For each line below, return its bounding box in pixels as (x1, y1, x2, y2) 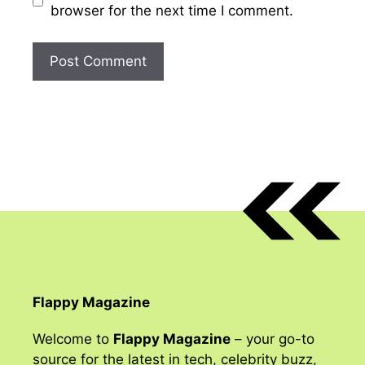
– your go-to (231, 330, 314, 347)
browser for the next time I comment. (50, 2, 293, 20)
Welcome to (33, 330, 113, 347)
